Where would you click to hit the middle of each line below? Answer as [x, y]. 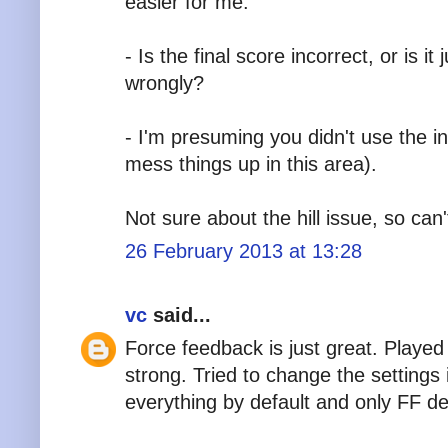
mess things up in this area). [251, 163]
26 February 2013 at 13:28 [243, 250]
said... [179, 314]
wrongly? [164, 82]
